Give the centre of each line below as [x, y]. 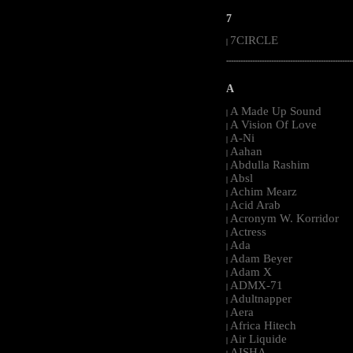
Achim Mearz [264, 191]
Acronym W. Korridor [284, 218]
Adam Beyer [261, 258]
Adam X [251, 271]
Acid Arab [255, 204]
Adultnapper [261, 298]
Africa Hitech [263, 325]
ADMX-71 [256, 285]
